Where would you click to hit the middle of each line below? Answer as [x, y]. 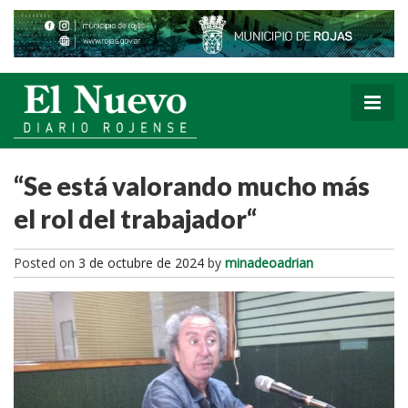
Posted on [46, 262]
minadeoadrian [269, 262]
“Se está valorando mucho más [192, 185]
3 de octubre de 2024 [141, 262]
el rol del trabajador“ [135, 218]
